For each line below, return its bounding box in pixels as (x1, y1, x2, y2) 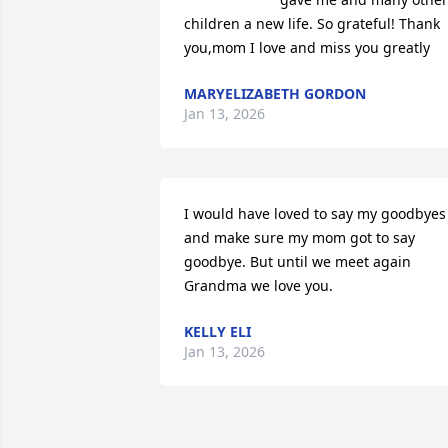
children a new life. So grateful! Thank (184, 14, 440, 34)
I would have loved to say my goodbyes (184, 204, 446, 224)
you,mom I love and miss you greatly (184, 38, 430, 58)
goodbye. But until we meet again (184, 252, 411, 272)
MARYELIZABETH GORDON (184, 84, 366, 104)
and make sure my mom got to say (184, 228, 415, 248)
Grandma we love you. (184, 276, 333, 296)
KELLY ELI (184, 322, 251, 342)
